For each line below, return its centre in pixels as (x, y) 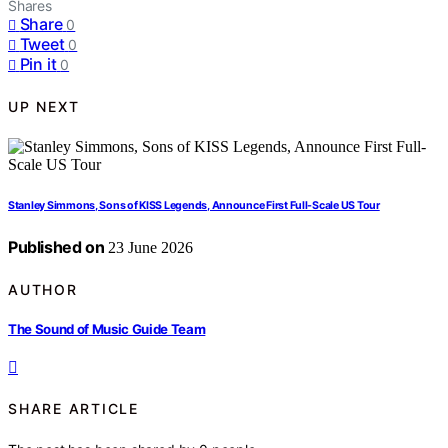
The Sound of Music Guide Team (107, 328)
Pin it (38, 64)
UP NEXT (44, 106)
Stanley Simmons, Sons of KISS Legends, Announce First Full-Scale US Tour (194, 206)
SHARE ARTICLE (73, 409)
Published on (56, 247)
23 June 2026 (149, 248)
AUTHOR (43, 289)
